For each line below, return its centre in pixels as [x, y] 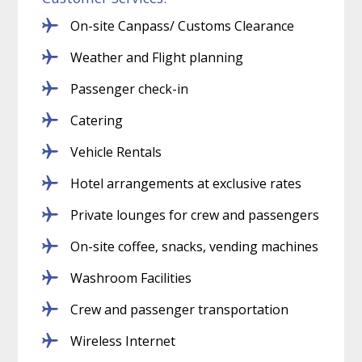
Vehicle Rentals [116, 152]
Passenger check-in [130, 88]
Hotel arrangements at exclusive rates [186, 183]
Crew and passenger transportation [180, 309]
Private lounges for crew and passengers [195, 215]
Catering [97, 120]
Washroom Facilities [131, 278]
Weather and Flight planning [157, 57]
